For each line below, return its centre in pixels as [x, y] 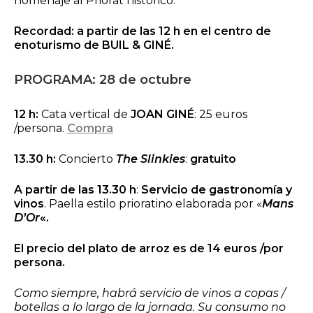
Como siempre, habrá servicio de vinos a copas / [150, 293]
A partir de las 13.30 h [75, 190]
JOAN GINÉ [162, 115]
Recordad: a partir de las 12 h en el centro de [143, 31]
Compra [90, 129]
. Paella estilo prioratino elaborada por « [153, 204]
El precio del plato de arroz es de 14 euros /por [149, 249]
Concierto [86, 159]
